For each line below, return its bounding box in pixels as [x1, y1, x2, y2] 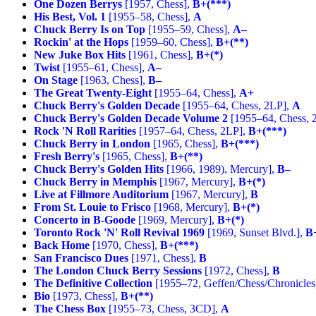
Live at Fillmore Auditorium [34, 188, 169, 200]
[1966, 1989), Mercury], [164, 162, 277, 175]
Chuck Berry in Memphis [34, 175, 157, 188]
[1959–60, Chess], [128, 35, 216, 48]
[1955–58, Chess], [106, 10, 193, 23]
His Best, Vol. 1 [34, 10, 106, 23]
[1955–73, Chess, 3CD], [106, 302, 221, 315]
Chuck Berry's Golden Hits [34, 162, 164, 175]
